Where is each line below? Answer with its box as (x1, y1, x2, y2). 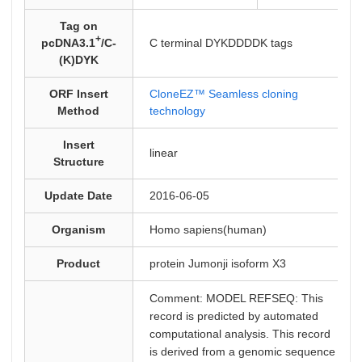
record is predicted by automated (149, 309, 318, 322)
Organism (52, 223, 106, 236)
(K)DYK (58, 53, 99, 66)
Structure (53, 155, 104, 168)
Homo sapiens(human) (149, 223, 267, 236)
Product (57, 257, 101, 270)
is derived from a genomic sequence (149, 345, 335, 358)
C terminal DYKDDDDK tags (149, 36, 293, 49)
